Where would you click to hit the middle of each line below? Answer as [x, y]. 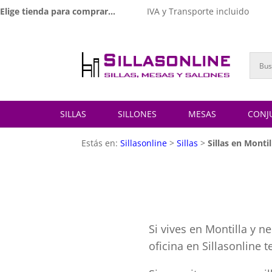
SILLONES [137, 114]
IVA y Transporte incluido [198, 11]
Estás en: [101, 143]
